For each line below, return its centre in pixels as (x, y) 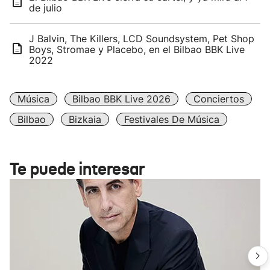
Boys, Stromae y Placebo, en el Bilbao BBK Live (137, 49)
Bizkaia (85, 119)
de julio (46, 8)
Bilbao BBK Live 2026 (121, 99)
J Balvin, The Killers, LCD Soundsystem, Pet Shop (142, 39)
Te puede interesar (77, 169)
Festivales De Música (172, 119)
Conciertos (219, 99)
